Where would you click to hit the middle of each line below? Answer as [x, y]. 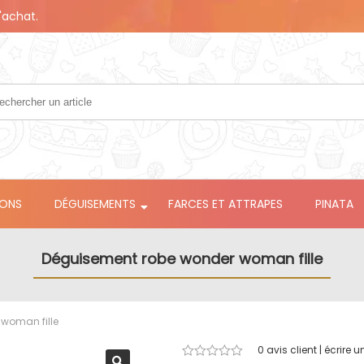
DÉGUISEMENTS [95, 204]
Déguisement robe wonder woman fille [182, 259]
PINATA [334, 204]
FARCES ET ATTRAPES [225, 204]
